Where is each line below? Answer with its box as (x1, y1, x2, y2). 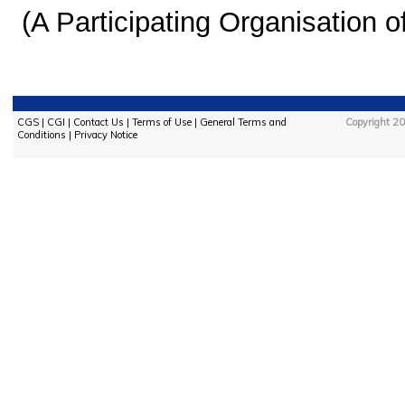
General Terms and (199, 116, 287, 128)
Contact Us (72, 116, 124, 128)
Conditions (16, 128, 66, 141)
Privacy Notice (73, 128, 137, 141)
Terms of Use (131, 116, 192, 128)
